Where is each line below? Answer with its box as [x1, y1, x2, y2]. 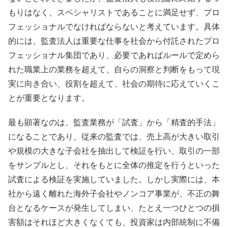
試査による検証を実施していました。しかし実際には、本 [8, 175, 220, 184]
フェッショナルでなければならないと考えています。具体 [8, 22, 220, 32]
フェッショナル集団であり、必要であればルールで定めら [8, 51, 220, 60]
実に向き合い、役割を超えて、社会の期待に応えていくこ [8, 79, 220, 89]
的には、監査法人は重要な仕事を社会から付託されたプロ [8, 37, 220, 46]
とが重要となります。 [8, 94, 90, 103]
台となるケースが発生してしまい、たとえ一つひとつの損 [8, 203, 220, 212]
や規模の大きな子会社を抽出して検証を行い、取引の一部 [8, 146, 220, 155]
